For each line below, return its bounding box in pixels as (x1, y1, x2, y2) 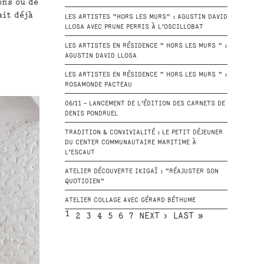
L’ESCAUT (64, 149, 95, 156)
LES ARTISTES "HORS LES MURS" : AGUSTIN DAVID (64, 14, 227, 21)
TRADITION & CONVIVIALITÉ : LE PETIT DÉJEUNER (64, 129, 223, 136)
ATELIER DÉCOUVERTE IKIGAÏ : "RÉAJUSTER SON (64, 168, 219, 175)
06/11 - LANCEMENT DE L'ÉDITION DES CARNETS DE (64, 100, 225, 107)
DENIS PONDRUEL (64, 110, 118, 117)
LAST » (173, 212, 203, 221)
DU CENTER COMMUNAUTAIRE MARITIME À (64, 139, 196, 146)
